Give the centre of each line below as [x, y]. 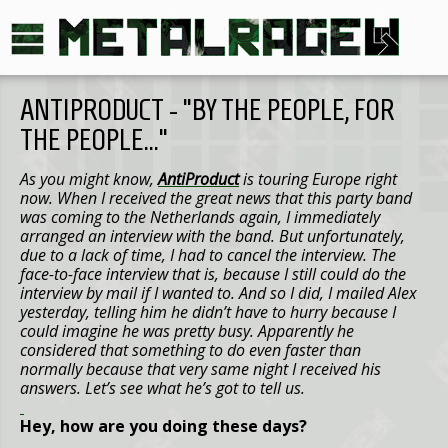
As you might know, [89, 179]
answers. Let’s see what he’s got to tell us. [162, 388]
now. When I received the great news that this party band [216, 198]
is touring [275, 179]
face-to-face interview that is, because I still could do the [213, 274]
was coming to [72, 217]
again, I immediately [309, 217]
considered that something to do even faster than [190, 350]
